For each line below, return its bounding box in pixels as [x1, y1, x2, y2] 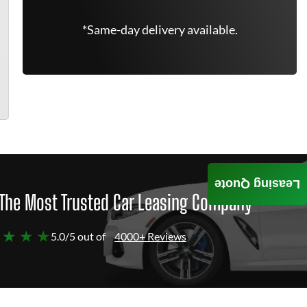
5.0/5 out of [51, 230, 106, 243]
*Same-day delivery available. [82, 22, 238, 37]
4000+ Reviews [114, 230, 186, 243]
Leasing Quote [214, 177, 300, 191]
